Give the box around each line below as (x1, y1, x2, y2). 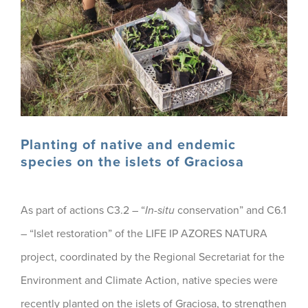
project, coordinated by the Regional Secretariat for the (21, 250, 285, 264)
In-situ (145, 203, 175, 217)
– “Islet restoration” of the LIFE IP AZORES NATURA (21, 227, 267, 241)
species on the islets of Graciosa (21, 154, 244, 170)
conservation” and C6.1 (175, 203, 286, 217)
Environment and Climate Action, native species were (21, 274, 278, 287)
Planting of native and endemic (21, 137, 236, 153)
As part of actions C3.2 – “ (21, 203, 145, 217)
